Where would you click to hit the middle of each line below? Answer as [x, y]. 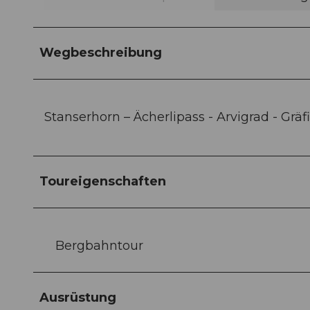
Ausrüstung [78, 298]
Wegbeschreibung [101, 53]
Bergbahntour [99, 246]
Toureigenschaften [103, 182]
